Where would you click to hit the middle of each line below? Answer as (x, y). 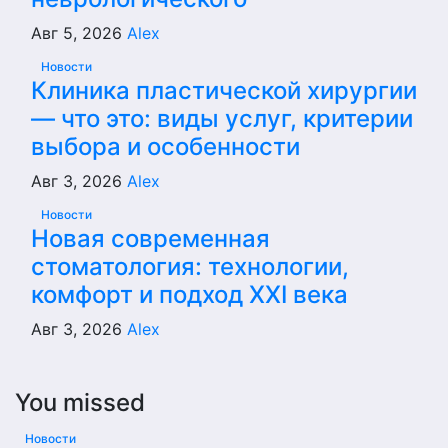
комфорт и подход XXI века (189, 294)
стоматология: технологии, (190, 266)
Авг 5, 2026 (79, 33)
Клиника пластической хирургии (224, 90)
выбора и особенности (165, 146)
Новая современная (150, 238)
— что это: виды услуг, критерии (222, 118)
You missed (80, 402)
